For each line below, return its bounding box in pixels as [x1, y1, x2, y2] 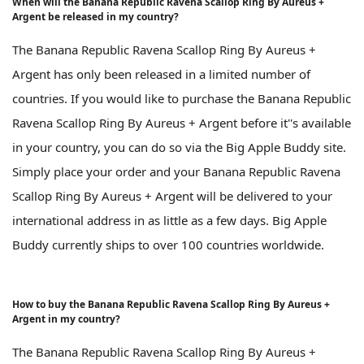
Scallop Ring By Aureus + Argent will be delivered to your [12, 187, 332, 204]
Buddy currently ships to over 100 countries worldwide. [12, 236, 324, 253]
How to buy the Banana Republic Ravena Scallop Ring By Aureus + [12, 297, 330, 311]
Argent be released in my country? [12, 9, 179, 24]
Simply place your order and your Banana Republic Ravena [12, 162, 340, 180]
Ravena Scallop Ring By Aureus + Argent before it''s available [12, 114, 351, 131]
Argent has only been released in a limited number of [12, 65, 310, 82]
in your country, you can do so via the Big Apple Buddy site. [12, 138, 346, 155]
